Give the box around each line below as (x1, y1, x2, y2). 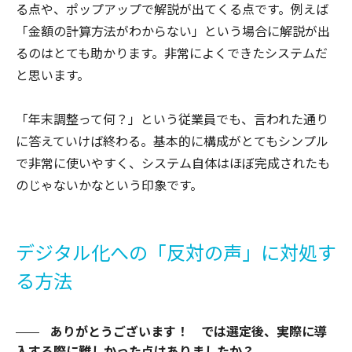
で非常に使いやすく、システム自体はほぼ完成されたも (16, 152, 330, 172)
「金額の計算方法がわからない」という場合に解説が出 (16, 20, 330, 40)
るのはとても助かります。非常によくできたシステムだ (16, 42, 328, 62)
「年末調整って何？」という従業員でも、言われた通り (16, 108, 328, 128)
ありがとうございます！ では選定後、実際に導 (47, 321, 327, 340)
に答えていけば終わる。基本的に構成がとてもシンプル (16, 130, 328, 150)
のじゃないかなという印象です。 (16, 174, 203, 194)
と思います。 (16, 64, 90, 84)
